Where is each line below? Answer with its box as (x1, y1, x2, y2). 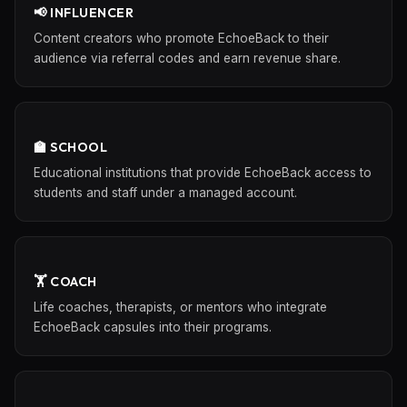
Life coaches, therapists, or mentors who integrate (34, 300, 327, 314)
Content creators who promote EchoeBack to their (34, 31, 329, 45)
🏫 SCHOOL (34, 139, 107, 155)
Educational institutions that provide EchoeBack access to (34, 165, 372, 180)
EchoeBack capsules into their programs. (34, 320, 272, 334)
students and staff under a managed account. (34, 185, 297, 200)
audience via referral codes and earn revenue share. (34, 51, 341, 65)
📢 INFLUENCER (34, 5, 134, 21)
